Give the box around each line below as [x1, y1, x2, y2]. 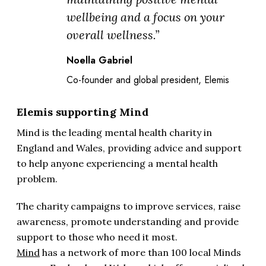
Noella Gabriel [66, 53, 132, 68]
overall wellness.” [66, 27, 159, 43]
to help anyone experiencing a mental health [17, 157, 218, 170]
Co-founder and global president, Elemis [66, 73, 229, 87]
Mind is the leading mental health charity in [17, 126, 212, 139]
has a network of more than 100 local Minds [40, 246, 241, 259]
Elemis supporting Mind [17, 105, 148, 119]
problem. [17, 173, 58, 185]
